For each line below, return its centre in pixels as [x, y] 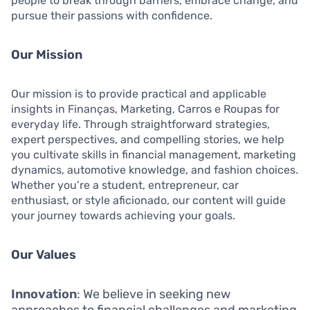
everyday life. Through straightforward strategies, [140, 124]
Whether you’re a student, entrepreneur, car [125, 185]
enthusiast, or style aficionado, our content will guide [148, 200]
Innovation [44, 294]
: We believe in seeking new [154, 294]
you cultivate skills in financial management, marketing [154, 154]
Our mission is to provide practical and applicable [139, 93]
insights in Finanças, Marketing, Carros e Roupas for [145, 109]
